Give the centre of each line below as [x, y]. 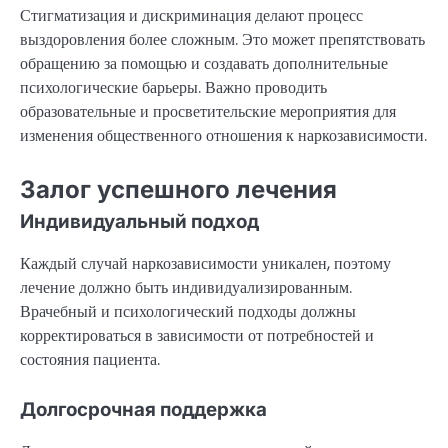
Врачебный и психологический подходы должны [188, 312]
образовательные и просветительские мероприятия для [208, 111]
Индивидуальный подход [139, 221]
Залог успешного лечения [178, 189]
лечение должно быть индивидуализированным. [186, 288]
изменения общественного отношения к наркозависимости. [223, 135]
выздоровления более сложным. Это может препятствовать [222, 39]
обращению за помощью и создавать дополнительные [204, 63]
